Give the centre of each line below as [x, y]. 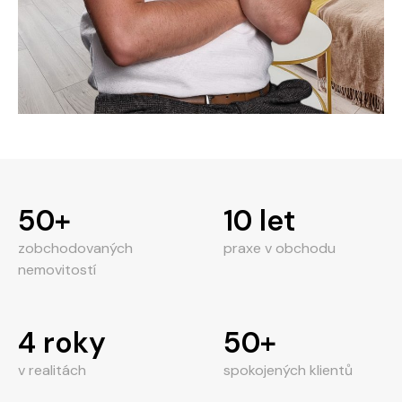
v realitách [52, 370]
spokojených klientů [288, 370]
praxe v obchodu [280, 248]
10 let [259, 221]
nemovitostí [57, 270]
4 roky [62, 343]
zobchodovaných [75, 248]
